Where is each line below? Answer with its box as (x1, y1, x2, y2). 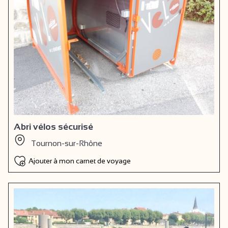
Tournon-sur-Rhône (31, 138, 102, 148)
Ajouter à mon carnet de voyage (28, 156, 131, 165)
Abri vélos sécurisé (14, 121, 93, 132)
